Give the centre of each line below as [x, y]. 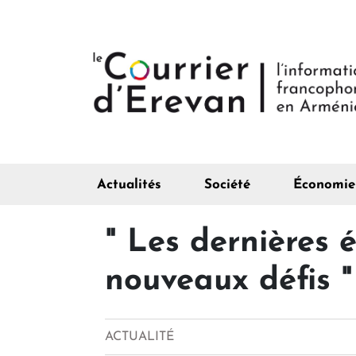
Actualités [129, 185]
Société [227, 185]
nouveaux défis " [229, 282]
